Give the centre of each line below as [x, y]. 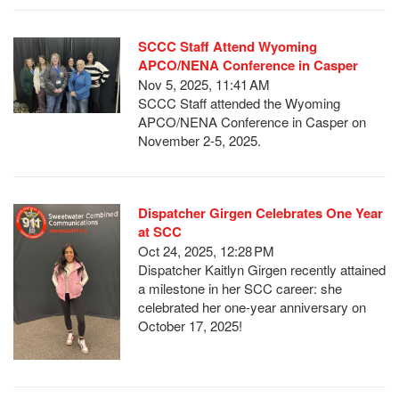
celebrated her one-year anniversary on [252, 306]
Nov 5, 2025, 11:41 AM [204, 84]
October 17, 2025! [190, 325]
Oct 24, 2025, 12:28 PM [206, 250]
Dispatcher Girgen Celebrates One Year [261, 212]
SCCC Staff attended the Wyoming [239, 102]
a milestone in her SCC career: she [240, 288]
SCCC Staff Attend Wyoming [228, 46]
